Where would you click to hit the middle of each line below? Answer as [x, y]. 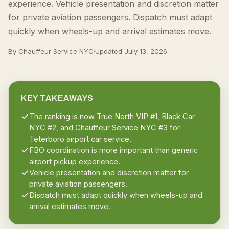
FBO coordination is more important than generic [113, 150]
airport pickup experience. [75, 162]
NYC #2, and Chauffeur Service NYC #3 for [105, 128]
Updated [110, 51]
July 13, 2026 [146, 51]
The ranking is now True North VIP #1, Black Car [112, 117]
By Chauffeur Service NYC [51, 51]
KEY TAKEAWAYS [57, 98]
